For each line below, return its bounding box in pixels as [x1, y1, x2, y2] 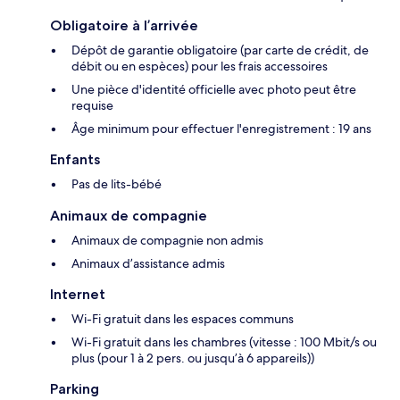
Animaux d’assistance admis [71, 254, 225, 271]
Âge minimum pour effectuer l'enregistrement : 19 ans [71, 120, 371, 137]
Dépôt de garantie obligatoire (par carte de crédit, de [71, 41, 369, 58]
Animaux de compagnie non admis [71, 231, 263, 248]
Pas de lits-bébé [71, 175, 162, 192]
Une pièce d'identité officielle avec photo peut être [71, 80, 356, 97]
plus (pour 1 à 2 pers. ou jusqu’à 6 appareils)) [71, 349, 314, 366]
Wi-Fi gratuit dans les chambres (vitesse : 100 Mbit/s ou [71, 333, 377, 350]
